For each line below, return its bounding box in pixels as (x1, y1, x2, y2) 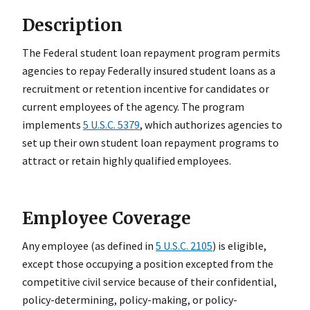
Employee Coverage (22, 208, 191, 230)
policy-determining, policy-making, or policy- (22, 293, 237, 307)
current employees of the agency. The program (22, 99, 244, 113)
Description (22, 14, 122, 36)
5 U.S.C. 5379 (83, 117, 140, 131)
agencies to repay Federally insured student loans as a (22, 63, 275, 77)
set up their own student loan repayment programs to (22, 135, 279, 149)
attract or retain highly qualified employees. (22, 153, 231, 167)
